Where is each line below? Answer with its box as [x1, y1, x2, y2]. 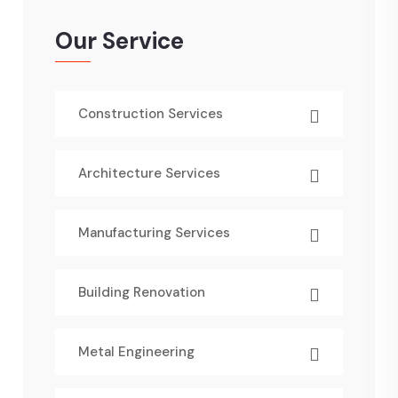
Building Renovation [78, 283, 205, 301]
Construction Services [78, 105, 223, 123]
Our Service [55, 26, 184, 56]
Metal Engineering [78, 343, 195, 361]
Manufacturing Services [78, 224, 230, 242]
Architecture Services [78, 164, 220, 182]
